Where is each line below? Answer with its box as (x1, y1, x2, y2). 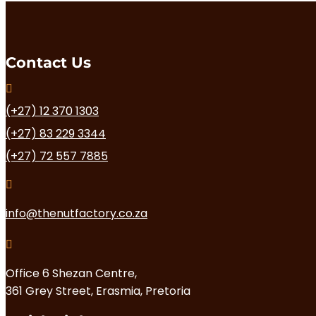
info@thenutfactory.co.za (6, 205, 147, 222)
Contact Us (6, 53, 91, 71)
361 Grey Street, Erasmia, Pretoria (6, 283, 190, 300)
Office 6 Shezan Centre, (6, 265, 137, 282)
